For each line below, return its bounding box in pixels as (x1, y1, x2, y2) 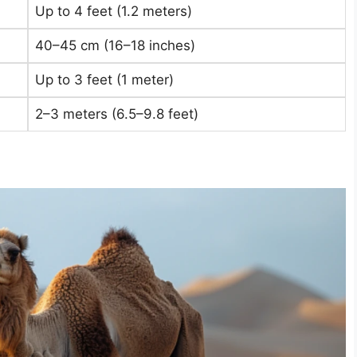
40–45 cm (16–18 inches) (35, 37, 195, 53)
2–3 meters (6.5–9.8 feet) (35, 106, 198, 122)
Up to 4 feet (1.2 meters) (35, 3, 192, 19)
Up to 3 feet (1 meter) (35, 72, 174, 88)
